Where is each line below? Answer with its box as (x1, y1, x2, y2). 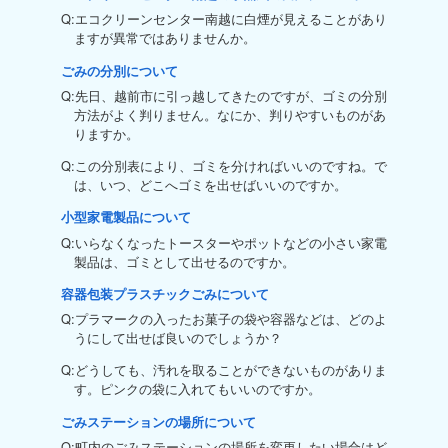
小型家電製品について (60, 208, 191, 227)
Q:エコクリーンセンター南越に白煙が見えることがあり (60, 8, 387, 28)
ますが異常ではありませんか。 (73, 27, 256, 47)
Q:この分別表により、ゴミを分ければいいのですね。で (60, 155, 387, 175)
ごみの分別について (60, 61, 178, 80)
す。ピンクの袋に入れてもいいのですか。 (73, 379, 321, 399)
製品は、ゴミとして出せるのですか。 (73, 251, 295, 271)
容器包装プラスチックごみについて (60, 285, 269, 304)
